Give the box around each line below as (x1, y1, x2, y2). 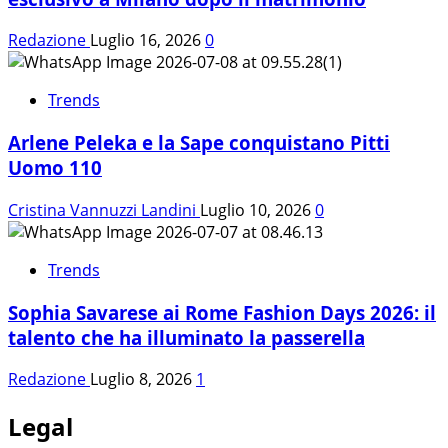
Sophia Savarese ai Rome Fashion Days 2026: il (8, 299, 436, 325)
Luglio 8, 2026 (90, 368, 196, 391)
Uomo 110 (8, 155, 102, 181)
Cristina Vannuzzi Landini (8, 198, 200, 221)
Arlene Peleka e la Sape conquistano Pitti (8, 130, 390, 156)
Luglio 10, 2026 (200, 198, 315, 221)
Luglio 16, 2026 (90, 29, 205, 52)
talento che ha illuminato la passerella (8, 324, 365, 350)
